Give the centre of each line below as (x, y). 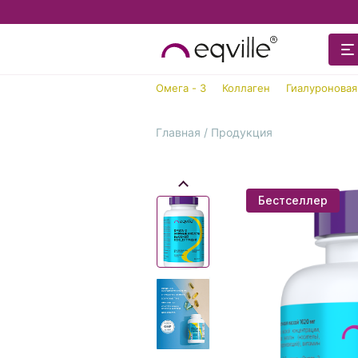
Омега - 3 (181, 88)
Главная (178, 132)
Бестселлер (293, 200)
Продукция (242, 132)
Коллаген (246, 88)
